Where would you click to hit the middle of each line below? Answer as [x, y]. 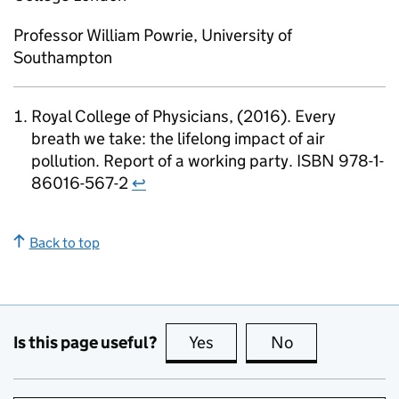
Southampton [63, 57]
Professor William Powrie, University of [153, 35]
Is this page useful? [85, 342]
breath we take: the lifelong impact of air [178, 138]
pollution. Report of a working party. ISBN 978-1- [208, 161]
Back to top [64, 243]
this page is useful [282, 342]
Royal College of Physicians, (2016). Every [183, 116]
